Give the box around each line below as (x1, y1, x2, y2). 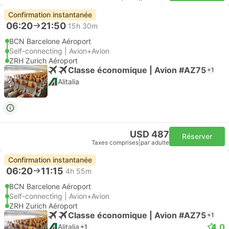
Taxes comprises (91, 139, 139, 146)
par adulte (141, 139, 169, 146)
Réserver (182, 132, 212, 141)
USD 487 (130, 129, 169, 140)
